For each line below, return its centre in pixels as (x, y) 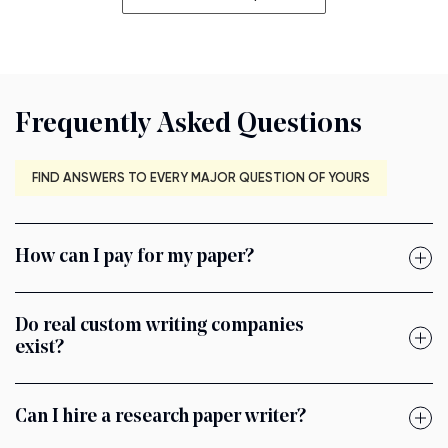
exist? (39, 349)
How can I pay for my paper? (134, 258)
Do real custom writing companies (159, 327)
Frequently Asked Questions (188, 125)
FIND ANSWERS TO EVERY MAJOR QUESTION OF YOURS (201, 178)
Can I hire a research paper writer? (160, 418)
